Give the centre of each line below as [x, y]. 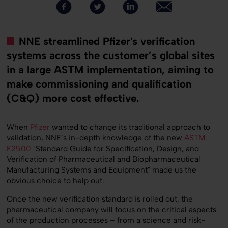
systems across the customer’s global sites [110, 55]
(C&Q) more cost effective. [73, 98]
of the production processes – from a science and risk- [106, 220]
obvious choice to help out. [55, 180]
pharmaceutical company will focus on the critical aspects [111, 210]
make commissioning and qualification [99, 84]
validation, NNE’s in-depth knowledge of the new [95, 137]
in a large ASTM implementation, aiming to [110, 69]
